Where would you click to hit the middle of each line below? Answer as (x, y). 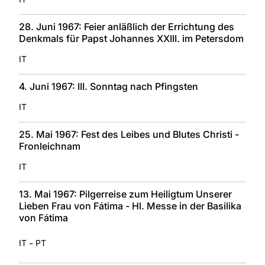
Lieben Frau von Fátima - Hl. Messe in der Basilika (130, 206)
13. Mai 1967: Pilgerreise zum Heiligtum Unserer (125, 194)
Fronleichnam (50, 146)
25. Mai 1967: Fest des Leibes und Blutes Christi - (130, 134)
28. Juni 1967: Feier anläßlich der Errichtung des (127, 26)
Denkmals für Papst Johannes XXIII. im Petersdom (131, 38)
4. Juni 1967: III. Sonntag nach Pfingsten (109, 86)
